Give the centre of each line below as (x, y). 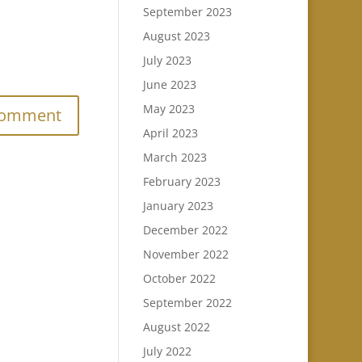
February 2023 (181, 181)
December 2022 (185, 230)
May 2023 (168, 109)
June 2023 (169, 84)
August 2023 (176, 36)
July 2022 (167, 351)
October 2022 (179, 278)
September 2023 (187, 12)
